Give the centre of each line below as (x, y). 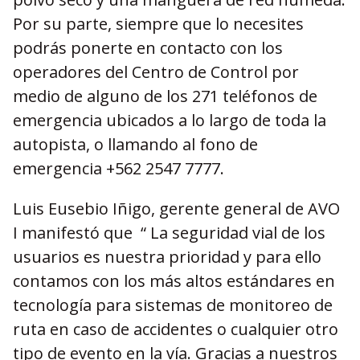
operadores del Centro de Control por (156, 72)
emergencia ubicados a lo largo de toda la (170, 120)
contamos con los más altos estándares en (174, 281)
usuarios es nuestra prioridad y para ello (167, 257)
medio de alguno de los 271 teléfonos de (165, 96)
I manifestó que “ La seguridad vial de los (171, 233)
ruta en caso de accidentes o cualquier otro (176, 329)
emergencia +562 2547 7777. (119, 168)
